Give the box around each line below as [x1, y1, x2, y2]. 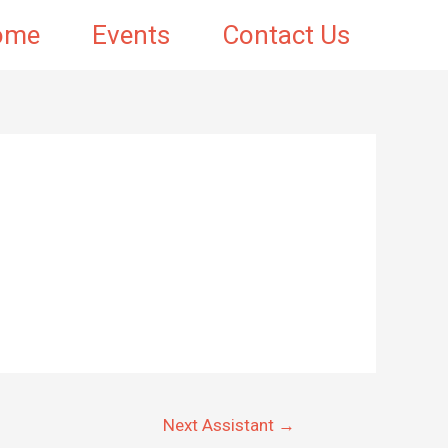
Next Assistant [163, 414, 279, 435]
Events [92, 20, 170, 50]
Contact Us [222, 20, 350, 50]
